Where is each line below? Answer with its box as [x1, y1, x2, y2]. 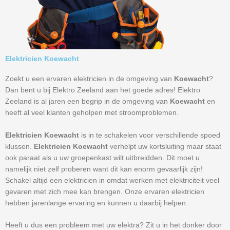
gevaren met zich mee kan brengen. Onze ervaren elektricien [5, 187, 204, 196]
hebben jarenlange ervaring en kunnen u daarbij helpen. [5, 199, 188, 207]
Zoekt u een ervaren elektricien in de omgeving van [5, 74, 174, 83]
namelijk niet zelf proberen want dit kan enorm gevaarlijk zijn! [5, 165, 203, 173]
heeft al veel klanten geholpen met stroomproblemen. [5, 108, 179, 117]
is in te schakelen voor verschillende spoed [81, 131, 220, 139]
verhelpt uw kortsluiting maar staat [110, 142, 221, 150]
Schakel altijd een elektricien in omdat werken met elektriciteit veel [5, 176, 219, 184]
